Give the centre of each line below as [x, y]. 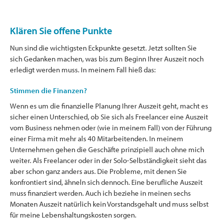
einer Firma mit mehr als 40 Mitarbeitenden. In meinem [97, 138]
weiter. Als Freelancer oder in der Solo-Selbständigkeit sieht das [108, 160]
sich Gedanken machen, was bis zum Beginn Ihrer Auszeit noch [107, 58]
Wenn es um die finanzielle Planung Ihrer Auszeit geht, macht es [109, 106]
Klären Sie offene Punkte [61, 30]
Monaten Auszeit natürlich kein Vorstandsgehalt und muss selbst [109, 204]
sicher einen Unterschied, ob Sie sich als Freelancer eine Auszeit [109, 116]
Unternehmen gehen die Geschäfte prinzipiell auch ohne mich [107, 149]
